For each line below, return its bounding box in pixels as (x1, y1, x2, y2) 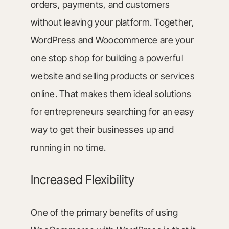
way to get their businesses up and (30, 124, 174, 135)
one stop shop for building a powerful (30, 53, 183, 63)
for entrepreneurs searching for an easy (30, 106, 194, 117)
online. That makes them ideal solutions (30, 88, 192, 99)
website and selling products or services (30, 71, 195, 81)
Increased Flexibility (30, 172, 135, 187)
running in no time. (30, 142, 106, 153)
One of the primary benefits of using (30, 207, 178, 218)
